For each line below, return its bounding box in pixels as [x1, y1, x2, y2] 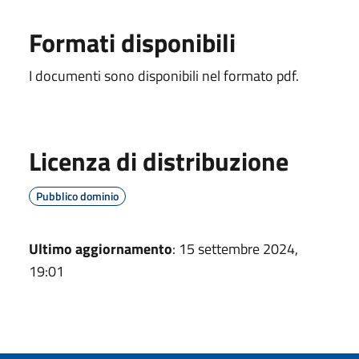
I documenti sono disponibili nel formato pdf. [29, 64, 299, 87]
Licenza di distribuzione [29, 141, 288, 180]
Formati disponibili [29, 22, 236, 62]
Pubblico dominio [36, 187, 119, 204]
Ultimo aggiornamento [29, 237, 172, 260]
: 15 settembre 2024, [172, 237, 298, 260]
